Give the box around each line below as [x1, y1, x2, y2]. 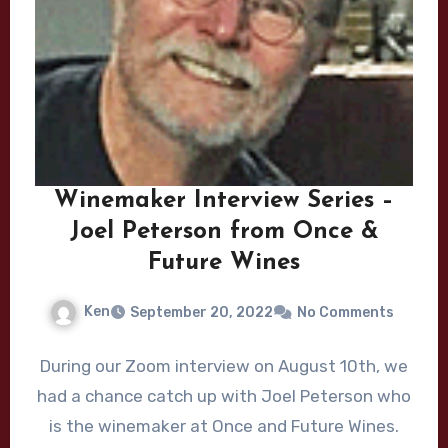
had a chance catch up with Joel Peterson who [37, 386, 411, 407]
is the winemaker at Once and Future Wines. [49, 416, 399, 437]
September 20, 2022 [130, 304, 273, 322]
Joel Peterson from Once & [69, 220, 379, 245]
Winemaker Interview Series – [54, 189, 394, 214]
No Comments [297, 304, 394, 322]
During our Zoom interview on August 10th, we [40, 356, 408, 377]
